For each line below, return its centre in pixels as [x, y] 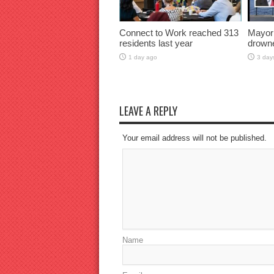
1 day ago [143, 57]
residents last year [156, 43]
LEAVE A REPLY [148, 111]
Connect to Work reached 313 [179, 33]
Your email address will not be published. [194, 138]
